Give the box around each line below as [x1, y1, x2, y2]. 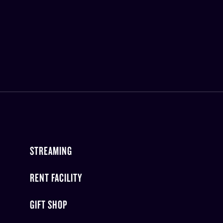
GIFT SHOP [29, 197, 68, 212]
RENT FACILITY [29, 170, 82, 185]
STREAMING [29, 143, 72, 158]
